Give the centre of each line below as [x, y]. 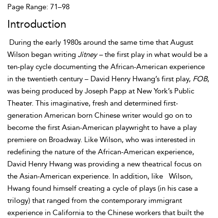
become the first [35, 127]
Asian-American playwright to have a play [129, 127]
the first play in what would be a [155, 54]
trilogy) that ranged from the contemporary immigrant [95, 200]
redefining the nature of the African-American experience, [101, 152]
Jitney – [90, 54]
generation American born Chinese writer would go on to [100, 115]
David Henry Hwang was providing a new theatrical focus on [104, 164]
